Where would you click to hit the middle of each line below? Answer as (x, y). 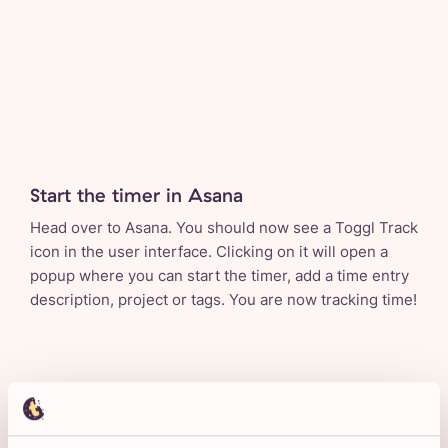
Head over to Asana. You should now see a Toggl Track (224, 228)
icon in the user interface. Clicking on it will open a (209, 252)
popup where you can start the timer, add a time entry (219, 276)
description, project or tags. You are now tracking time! (223, 300)
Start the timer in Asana (136, 195)
